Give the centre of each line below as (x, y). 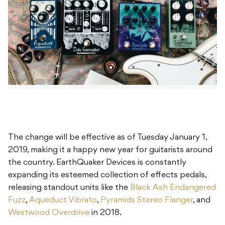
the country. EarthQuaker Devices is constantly (97, 163)
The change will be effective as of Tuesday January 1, (107, 138)
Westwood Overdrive (49, 213)
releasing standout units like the (69, 188)
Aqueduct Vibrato (63, 201)
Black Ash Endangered (173, 188)
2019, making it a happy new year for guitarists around (110, 150)
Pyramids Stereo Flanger (147, 201)
